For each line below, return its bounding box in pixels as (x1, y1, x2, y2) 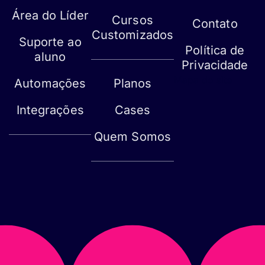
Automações (14, 76, 86, 91)
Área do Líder (11, 8, 89, 23)
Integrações (16, 103, 84, 118)
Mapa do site (173, 74, 232, 86)
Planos (113, 76, 152, 91)
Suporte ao (18, 35, 82, 50)
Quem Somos (93, 130, 171, 144)
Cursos (112, 13, 153, 28)
